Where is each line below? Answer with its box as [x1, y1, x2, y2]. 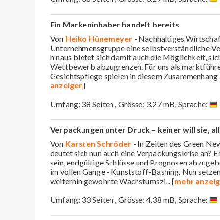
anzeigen [50, 80, 83, 90]
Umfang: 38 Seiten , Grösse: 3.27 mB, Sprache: [50, 99, 210, 109]
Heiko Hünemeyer [65, 33, 133, 43]
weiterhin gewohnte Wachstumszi [50, 176, 166, 186]
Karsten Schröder [65, 138, 132, 148]
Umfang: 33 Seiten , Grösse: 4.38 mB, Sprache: [50, 194, 210, 204]
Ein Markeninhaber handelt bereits [50, 19, 179, 29]
